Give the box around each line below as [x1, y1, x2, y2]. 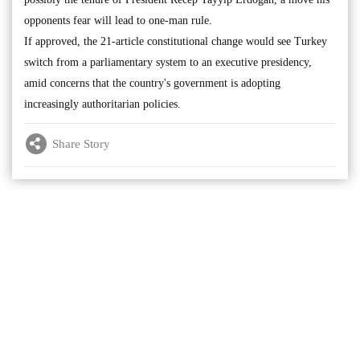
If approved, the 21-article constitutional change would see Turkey [24, 35, 327, 47]
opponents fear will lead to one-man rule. [24, 14, 212, 27]
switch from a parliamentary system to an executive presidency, [24, 56, 312, 68]
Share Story [52, 137, 110, 150]
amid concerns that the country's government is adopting [24, 77, 280, 89]
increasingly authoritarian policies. [24, 98, 181, 110]
